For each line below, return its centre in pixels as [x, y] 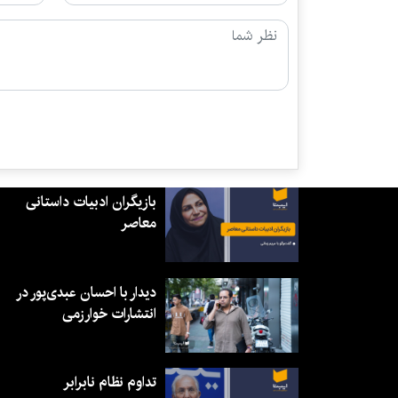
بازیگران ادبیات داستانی [91, 202]
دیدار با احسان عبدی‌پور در [86, 292]
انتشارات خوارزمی [109, 314]
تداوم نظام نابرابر [110, 383]
